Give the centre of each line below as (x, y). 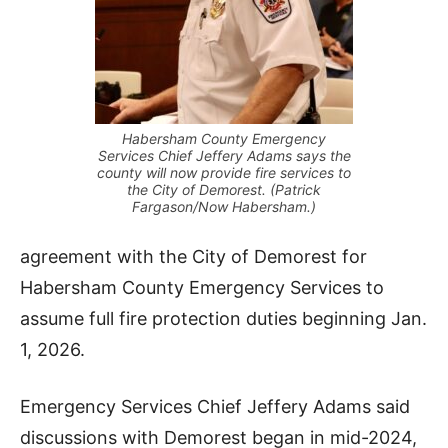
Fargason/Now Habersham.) (224, 207)
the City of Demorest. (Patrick (224, 190)
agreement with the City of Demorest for (193, 257)
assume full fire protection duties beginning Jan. (223, 319)
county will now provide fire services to (224, 173)
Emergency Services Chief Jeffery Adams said (215, 407)
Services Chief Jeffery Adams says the (224, 156)
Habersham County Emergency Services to (202, 288)
